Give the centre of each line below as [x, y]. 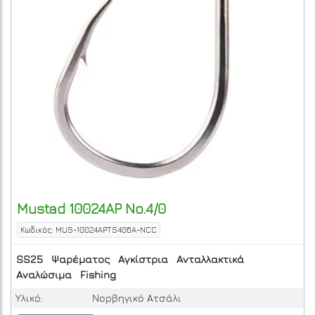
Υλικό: [29, 297]
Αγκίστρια [143, 259]
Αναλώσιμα [44, 275]
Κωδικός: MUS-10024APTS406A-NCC [89, 230]
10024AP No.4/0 [116, 208]
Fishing [98, 275]
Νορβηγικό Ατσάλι [136, 297]
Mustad [41, 208]
